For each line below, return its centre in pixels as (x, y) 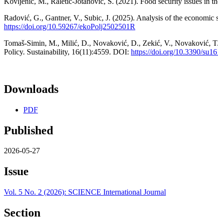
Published (28, 130)
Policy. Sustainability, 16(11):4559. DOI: (67, 52)
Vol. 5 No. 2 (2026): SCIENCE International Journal (85, 192)
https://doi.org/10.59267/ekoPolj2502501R (70, 26)
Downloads (31, 89)
